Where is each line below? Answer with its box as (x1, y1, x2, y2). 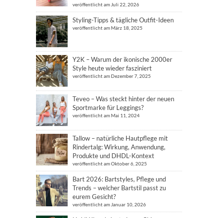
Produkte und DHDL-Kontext (73, 152, 154, 160)
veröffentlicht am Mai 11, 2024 (73, 112, 140, 118)
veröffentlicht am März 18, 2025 (73, 25, 143, 31)
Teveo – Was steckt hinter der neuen (73, 95, 174, 103)
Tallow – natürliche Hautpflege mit (73, 134, 168, 142)
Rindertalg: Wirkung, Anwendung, (73, 143, 165, 151)
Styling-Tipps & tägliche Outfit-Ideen (73, 16, 174, 24)
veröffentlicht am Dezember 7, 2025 (73, 73, 151, 79)
